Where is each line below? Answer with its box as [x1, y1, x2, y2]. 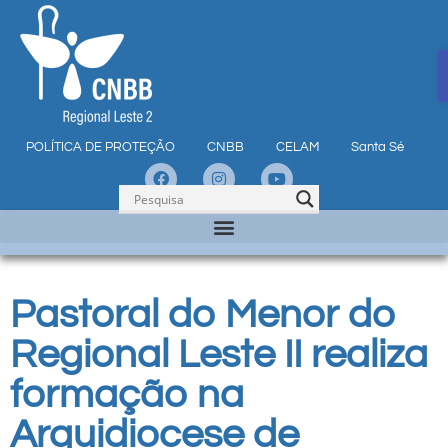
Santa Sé [351, 140, 404, 154]
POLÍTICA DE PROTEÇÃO [26, 140, 175, 154]
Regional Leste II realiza [10, 334, 428, 375]
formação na [10, 374, 244, 415]
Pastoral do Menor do [10, 294, 396, 335]
